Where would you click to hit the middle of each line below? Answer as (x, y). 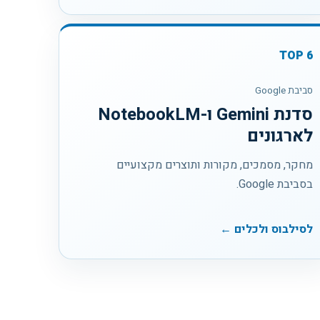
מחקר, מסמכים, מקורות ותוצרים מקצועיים (215, 165)
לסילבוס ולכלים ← (267, 229)
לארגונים (280, 136)
